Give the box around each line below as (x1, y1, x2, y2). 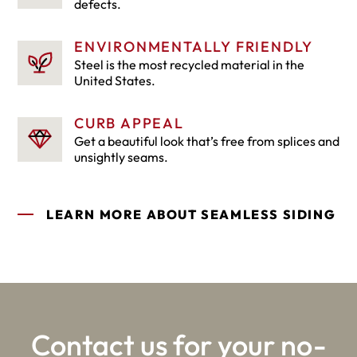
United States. (74, 73, 155, 89)
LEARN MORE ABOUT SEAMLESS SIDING (46, 206, 336, 223)
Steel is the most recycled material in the (74, 57, 304, 73)
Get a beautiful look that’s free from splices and (74, 133, 339, 150)
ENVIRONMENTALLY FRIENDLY (74, 37, 314, 57)
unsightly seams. (74, 149, 168, 166)
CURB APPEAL (74, 114, 184, 133)
